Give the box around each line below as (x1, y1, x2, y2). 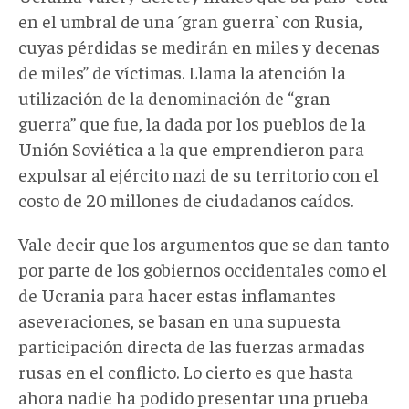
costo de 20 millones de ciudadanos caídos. (18, 187, 353, 211)
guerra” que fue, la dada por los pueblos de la (18, 110, 366, 134)
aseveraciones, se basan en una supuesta (18, 308, 341, 331)
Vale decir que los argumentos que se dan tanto (18, 231, 389, 255)
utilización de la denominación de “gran (18, 85, 330, 109)
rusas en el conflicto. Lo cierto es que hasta (18, 359, 353, 383)
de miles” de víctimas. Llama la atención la (18, 59, 346, 83)
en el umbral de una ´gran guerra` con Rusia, (18, 8, 362, 32)
